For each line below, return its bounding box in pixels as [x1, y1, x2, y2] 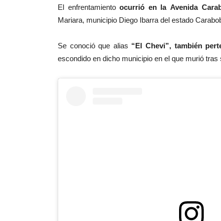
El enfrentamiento [58, 2, 120, 11]
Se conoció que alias [58, 41, 128, 50]
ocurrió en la [119, 2, 171, 11]
